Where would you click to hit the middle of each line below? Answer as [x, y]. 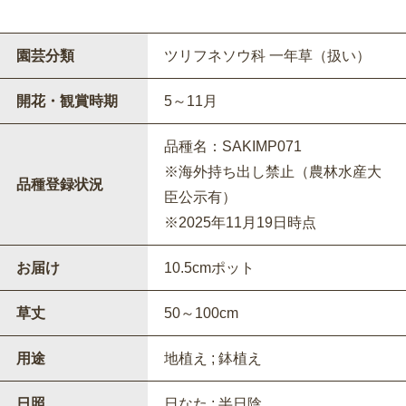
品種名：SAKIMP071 [232, 146]
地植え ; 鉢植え [213, 358]
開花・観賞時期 [67, 101]
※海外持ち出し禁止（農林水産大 [272, 171]
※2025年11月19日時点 [240, 222]
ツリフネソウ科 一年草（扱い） [267, 55]
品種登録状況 [59, 184]
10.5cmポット [209, 267]
